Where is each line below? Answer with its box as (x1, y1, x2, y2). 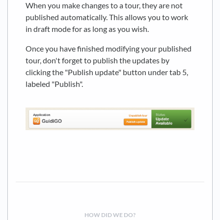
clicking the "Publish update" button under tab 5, (26, 67, 188, 77)
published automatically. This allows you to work (26, 12, 188, 22)
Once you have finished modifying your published (26, 44, 192, 54)
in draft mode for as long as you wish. (26, 24, 149, 34)
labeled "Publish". (26, 79, 83, 89)
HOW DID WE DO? (84, 211, 136, 219)
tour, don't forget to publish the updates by (26, 55, 169, 65)
